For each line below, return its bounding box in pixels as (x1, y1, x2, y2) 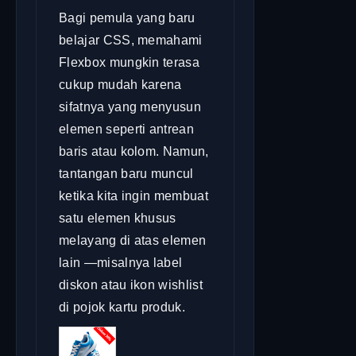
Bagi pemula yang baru (59, 10, 195, 25)
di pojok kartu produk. (59, 300, 186, 314)
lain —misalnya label (59, 255, 183, 269)
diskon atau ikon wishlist (59, 277, 203, 292)
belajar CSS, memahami (59, 33, 203, 47)
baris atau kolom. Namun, (59, 144, 209, 158)
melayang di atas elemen (59, 233, 207, 247)
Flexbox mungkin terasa (59, 55, 200, 69)
